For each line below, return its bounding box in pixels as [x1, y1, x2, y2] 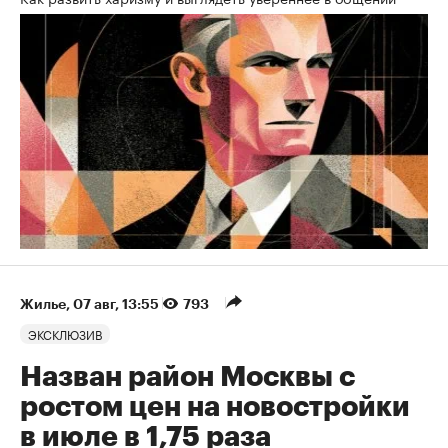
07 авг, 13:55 [73, 296, 162, 311]
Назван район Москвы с [20, 362, 355, 391]
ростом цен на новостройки [20, 392, 410, 421]
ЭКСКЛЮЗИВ [28, 323, 102, 343]
